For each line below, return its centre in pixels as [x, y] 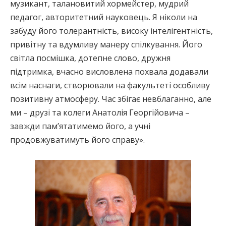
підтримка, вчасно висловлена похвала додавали [109, 71]
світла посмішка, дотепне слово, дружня [90, 58]
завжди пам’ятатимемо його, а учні [80, 126]
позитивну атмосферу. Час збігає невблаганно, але [111, 99]
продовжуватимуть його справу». [77, 139]
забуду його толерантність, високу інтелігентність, [111, 31]
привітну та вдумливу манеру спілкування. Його [106, 44]
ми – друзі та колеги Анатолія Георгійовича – [100, 112]
